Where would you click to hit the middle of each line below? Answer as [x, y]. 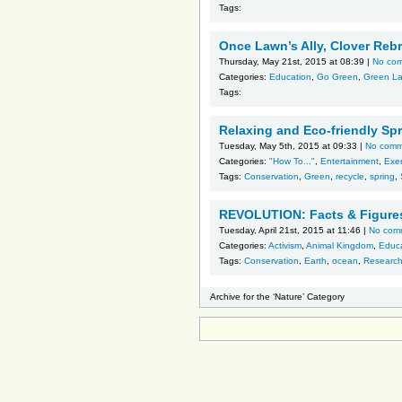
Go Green [337, 77]
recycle [350, 176]
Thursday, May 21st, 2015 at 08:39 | [296, 61]
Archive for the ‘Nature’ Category [277, 297]
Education [290, 77]
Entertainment [350, 161]
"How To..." [292, 161]
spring [382, 176]
